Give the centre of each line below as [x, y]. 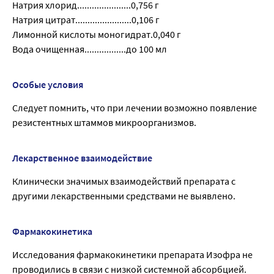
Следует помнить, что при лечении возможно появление [135, 107]
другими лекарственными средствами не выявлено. [124, 195]
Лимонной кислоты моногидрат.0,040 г [97, 34]
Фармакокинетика [52, 231]
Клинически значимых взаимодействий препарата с [124, 181]
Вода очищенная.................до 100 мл [90, 49]
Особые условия [48, 84]
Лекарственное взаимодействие [82, 157]
